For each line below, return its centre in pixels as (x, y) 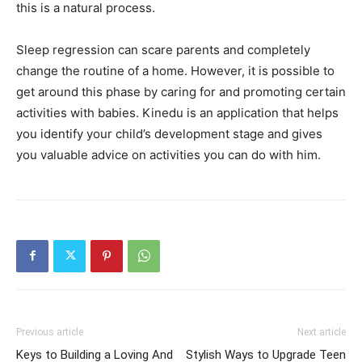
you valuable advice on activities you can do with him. (168, 154)
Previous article (50, 332)
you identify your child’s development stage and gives (169, 133)
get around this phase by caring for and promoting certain (181, 91)
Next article (322, 332)
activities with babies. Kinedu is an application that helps (177, 112)
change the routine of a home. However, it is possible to (175, 70)
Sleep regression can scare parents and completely (163, 49)
